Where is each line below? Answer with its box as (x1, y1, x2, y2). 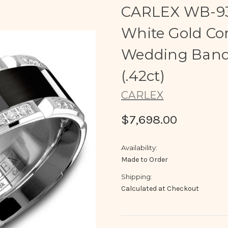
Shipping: (121, 172, 152, 181)
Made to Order (121, 155, 168, 164)
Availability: (121, 143, 157, 152)
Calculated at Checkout (121, 184, 199, 193)
